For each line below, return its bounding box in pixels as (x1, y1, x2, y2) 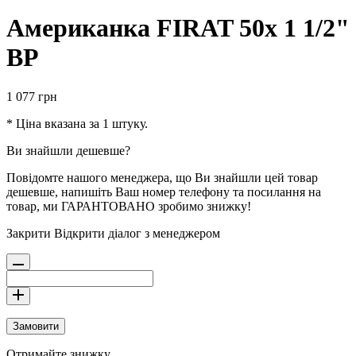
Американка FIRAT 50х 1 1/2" (6, 14, 350, 43)
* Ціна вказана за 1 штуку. (6, 116, 148, 130)
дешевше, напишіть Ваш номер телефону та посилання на (6, 184, 321, 199)
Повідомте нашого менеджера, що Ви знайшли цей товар (6, 170, 318, 184)
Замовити (13, 319, 59, 332)
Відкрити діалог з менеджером (54, 226, 220, 240)
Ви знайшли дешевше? (6, 143, 130, 157)
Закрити (6, 226, 51, 240)
